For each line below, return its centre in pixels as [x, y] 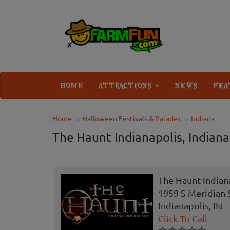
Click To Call [183, 219]
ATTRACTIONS [126, 85]
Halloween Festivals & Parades [131, 118]
